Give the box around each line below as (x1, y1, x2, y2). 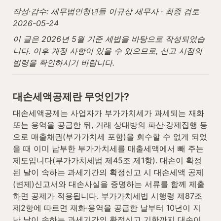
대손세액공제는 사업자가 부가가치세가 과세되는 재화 (13, 108, 204, 118)
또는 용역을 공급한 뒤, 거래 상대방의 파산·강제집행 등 (13, 120, 208, 130)
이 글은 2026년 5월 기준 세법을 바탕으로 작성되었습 (13, 34, 205, 44)
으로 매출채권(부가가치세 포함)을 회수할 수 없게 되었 (13, 132, 207, 142)
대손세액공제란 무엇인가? (13, 91, 129, 103)
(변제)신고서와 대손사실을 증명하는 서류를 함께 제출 (13, 179, 205, 189)
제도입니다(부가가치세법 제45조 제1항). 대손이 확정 (13, 155, 202, 166)
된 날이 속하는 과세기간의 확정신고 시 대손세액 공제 (13, 167, 204, 178)
